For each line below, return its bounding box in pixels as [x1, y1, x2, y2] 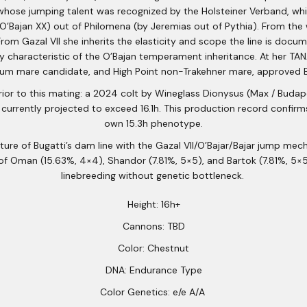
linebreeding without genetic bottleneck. [60, 169, 247, 182]
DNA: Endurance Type [105, 263, 202, 276]
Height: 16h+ [127, 197, 180, 210]
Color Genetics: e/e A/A [99, 285, 208, 298]
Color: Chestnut [118, 241, 189, 254]
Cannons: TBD [122, 219, 185, 232]
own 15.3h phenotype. [104, 116, 203, 130]
